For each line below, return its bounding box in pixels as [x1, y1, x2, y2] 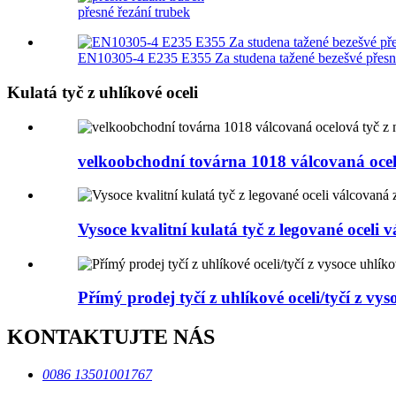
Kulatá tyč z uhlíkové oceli [7, 83, 198, 103]
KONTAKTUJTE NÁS [7, 325, 215, 349]
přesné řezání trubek [78, 4, 190, 20]
